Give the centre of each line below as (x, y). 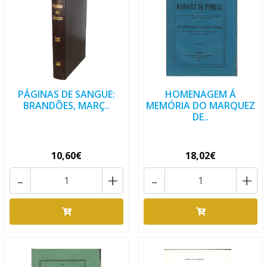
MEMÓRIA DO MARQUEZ (201, 105)
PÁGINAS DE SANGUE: (66, 94)
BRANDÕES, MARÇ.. (66, 105)
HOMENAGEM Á (201, 94)
